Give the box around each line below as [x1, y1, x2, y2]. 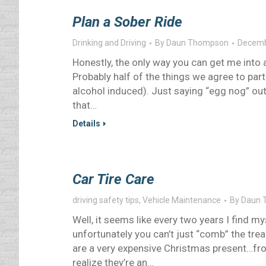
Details [72, 119, 100, 128]
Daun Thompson [166, 38, 229, 47]
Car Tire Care [72, 171, 154, 188]
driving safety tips [72, 195, 139, 205]
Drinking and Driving [72, 38, 146, 47]
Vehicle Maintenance [142, 195, 221, 205]
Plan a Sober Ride [72, 14, 182, 30]
